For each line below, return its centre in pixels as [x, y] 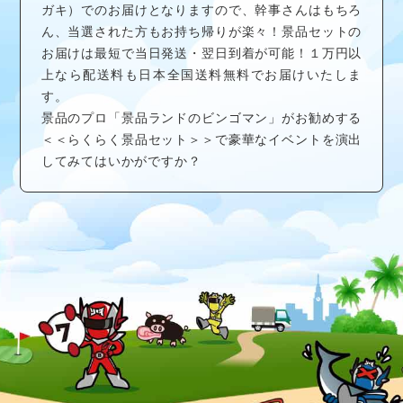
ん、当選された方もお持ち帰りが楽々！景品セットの [201, 31]
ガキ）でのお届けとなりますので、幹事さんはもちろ [201, 9]
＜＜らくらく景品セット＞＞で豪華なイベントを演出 [201, 139]
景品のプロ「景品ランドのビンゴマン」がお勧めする [201, 117]
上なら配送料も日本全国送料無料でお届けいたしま [201, 74]
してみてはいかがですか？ [121, 161]
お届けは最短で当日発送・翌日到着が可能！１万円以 [201, 53]
